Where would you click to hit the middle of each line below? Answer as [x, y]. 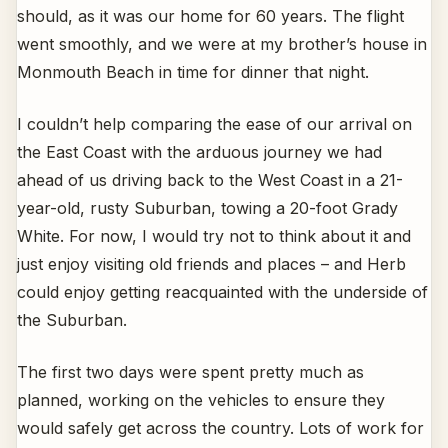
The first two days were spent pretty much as [190, 372]
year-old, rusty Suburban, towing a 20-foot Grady [207, 208]
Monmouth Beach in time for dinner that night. [193, 72]
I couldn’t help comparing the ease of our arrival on [214, 124]
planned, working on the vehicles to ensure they [201, 400]
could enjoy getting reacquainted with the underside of [222, 292]
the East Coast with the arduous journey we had [199, 152]
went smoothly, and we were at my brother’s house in [222, 44]
